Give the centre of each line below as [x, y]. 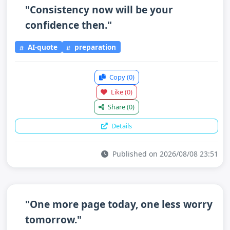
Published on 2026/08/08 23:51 [164, 154]
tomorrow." [53, 219]
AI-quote [41, 47]
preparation [94, 47]
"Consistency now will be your [99, 9]
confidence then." [69, 25]
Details [121, 126]
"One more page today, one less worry [119, 204]
